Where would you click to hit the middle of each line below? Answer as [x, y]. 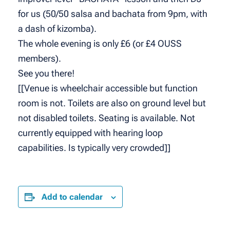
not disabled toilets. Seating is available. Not [106, 118]
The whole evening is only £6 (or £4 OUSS [100, 44]
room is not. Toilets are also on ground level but [112, 103]
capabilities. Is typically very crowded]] [94, 148]
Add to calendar [72, 197]
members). [39, 59]
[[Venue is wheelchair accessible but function [108, 88]
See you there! [46, 73]
